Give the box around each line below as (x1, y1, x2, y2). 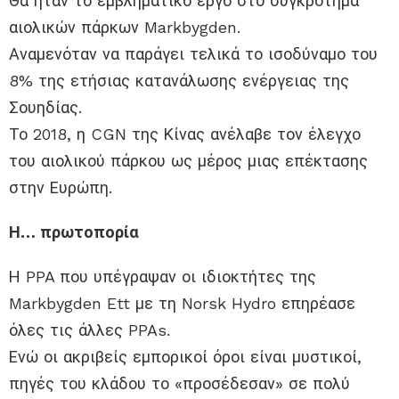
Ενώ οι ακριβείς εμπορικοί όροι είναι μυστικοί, (9, 347, 362, 367)
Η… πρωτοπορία (9, 223, 139, 242)
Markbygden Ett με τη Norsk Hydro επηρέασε (9, 294, 355, 313)
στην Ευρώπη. (9, 178, 112, 198)
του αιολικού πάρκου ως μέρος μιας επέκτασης (9, 151, 368, 171)
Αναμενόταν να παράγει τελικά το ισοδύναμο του (9, 45, 378, 64)
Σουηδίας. (9, 98, 82, 118)
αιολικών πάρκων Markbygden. (9, 18, 240, 37)
